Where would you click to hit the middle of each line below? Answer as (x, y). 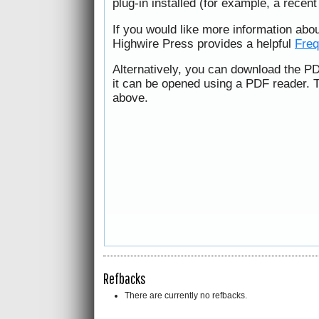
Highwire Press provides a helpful (204, 43)
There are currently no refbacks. (186, 296)
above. (130, 98)
